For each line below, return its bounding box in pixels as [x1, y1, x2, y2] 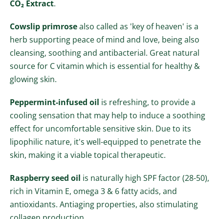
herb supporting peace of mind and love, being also [10, 34, 199, 45]
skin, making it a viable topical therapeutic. [10, 150, 166, 161]
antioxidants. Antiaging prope [10, 199, 119, 210]
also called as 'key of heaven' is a [79, 21, 198, 32]
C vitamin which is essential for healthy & [48, 61, 200, 72]
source [10, 61, 37, 72]
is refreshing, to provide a [99, 97, 196, 108]
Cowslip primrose [10, 21, 79, 32]
